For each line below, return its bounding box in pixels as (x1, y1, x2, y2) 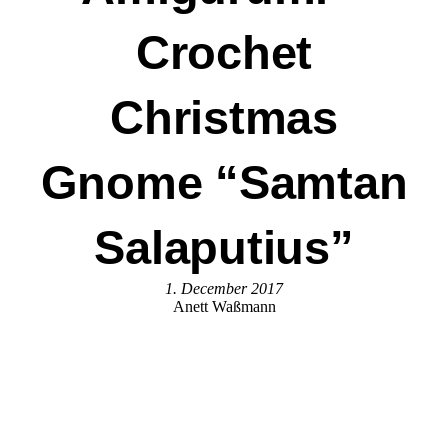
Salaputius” (94, 221, 354, 275)
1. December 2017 (165, 280, 283, 298)
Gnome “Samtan (40, 156, 408, 210)
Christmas (110, 91, 338, 145)
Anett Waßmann (172, 298, 276, 316)
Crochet (135, 26, 313, 80)
